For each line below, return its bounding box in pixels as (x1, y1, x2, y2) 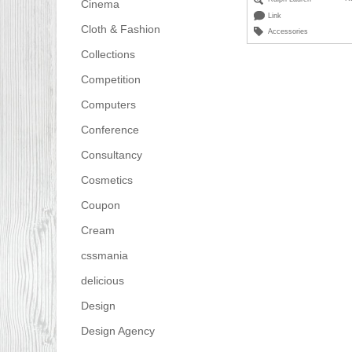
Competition (80, 73, 141, 86)
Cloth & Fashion (80, 23, 160, 36)
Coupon (80, 199, 120, 212)
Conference (80, 123, 139, 137)
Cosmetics (80, 174, 133, 187)
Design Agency (80, 324, 155, 338)
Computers (80, 98, 136, 112)
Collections (80, 48, 135, 61)
